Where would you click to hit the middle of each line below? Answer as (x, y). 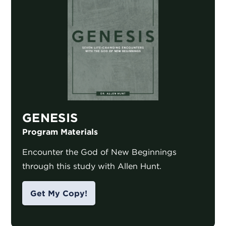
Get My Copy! (59, 193)
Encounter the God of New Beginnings (99, 152)
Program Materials (60, 132)
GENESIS (50, 118)
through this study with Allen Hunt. (92, 166)
